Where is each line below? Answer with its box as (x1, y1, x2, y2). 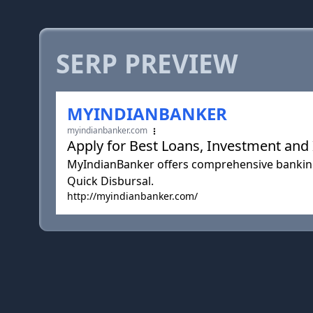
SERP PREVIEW (56, 46, 238, 81)
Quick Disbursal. (67, 173, 154, 189)
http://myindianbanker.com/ (67, 189, 198, 203)
